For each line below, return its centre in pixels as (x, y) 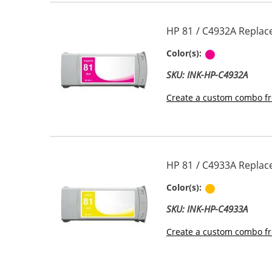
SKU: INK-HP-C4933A (207, 209)
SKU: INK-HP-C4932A (207, 75)
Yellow (230, 188)
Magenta (235, 53)
